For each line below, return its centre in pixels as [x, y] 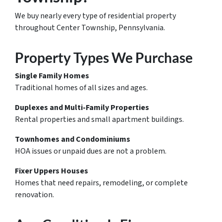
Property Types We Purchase [104, 57]
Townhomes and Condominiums [73, 139]
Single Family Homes [52, 76]
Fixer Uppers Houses [52, 171]
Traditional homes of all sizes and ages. [81, 88]
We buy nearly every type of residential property [95, 16]
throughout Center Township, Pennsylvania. [90, 28]
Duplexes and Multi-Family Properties [82, 108]
